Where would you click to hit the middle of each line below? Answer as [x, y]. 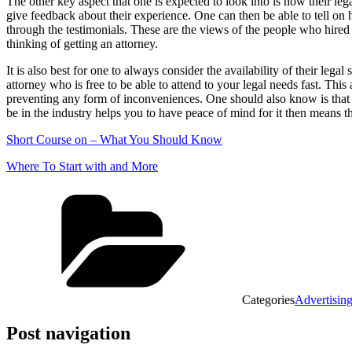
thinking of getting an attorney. [82, 43]
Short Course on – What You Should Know [114, 139]
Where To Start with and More [82, 166]
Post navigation [68, 333]
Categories [268, 299]
